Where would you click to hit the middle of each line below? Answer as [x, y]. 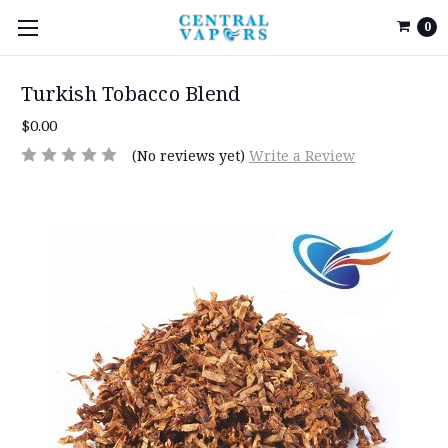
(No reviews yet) [188, 155]
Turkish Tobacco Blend [131, 94]
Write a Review [301, 155]
